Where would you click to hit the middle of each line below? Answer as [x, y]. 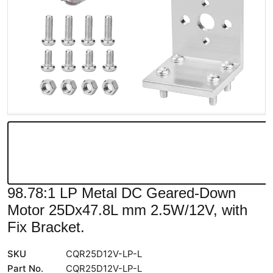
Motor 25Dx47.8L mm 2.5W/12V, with [127, 210]
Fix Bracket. [46, 227]
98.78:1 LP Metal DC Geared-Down [122, 193]
